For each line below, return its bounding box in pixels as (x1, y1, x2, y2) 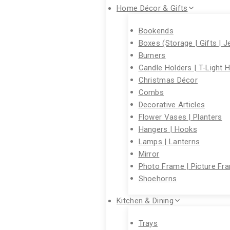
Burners (138, 50, 166, 60)
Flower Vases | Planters (138, 112, 222, 121)
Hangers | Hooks (138, 124, 197, 133)
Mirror (138, 149, 160, 158)
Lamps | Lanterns (138, 137, 200, 146)
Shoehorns (138, 174, 177, 183)
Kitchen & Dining (117, 196, 174, 205)
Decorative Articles (138, 100, 205, 109)
